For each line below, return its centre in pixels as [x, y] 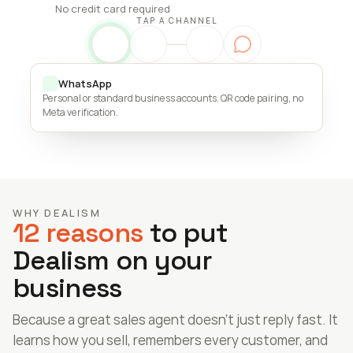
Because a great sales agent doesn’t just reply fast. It [175, 320]
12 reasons [78, 233]
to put [186, 233]
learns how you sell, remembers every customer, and [170, 340]
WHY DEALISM [57, 213]
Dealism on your [113, 260]
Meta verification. [80, 112]
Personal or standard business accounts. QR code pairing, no [173, 98]
